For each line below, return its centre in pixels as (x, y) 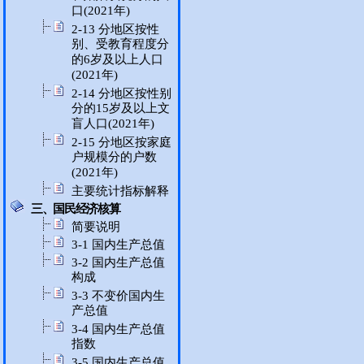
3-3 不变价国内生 (118, 296)
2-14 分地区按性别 (121, 93)
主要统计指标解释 (120, 191)
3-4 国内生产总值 (118, 329)
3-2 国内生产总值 (118, 262)
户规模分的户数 (114, 157)
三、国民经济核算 (76, 209)
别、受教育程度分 (120, 44)
